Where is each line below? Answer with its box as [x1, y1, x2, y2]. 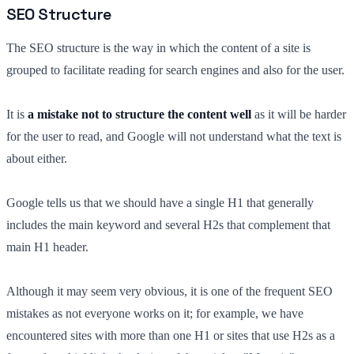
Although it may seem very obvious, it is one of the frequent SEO [6, 284, 333, 298]
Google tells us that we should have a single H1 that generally [6, 195, 314, 209]
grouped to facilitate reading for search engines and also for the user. [6, 62, 345, 77]
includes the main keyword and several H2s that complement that [6, 217, 330, 232]
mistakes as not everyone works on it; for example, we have [6, 306, 303, 320]
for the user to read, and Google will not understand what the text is [6, 129, 341, 143]
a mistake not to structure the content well [28, 107, 251, 121]
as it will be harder [251, 107, 346, 121]
